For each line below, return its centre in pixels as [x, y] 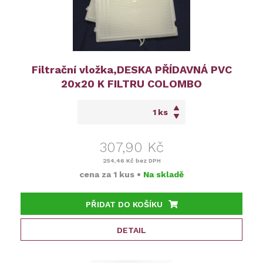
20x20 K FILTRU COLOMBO [131, 84]
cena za [96, 175]
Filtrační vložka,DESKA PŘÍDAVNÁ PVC [131, 70]
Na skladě [163, 175]
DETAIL [131, 230]
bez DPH [147, 161]
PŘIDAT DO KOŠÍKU [124, 205]
